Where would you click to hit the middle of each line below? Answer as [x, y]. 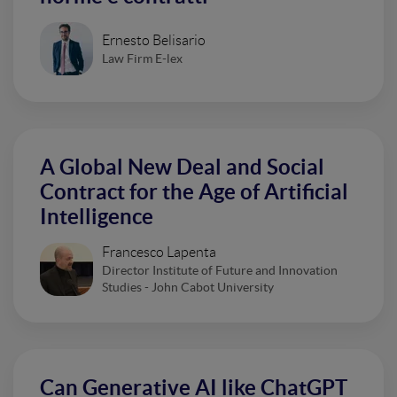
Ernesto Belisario [154, 40]
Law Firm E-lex [142, 58]
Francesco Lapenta [159, 252]
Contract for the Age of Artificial [194, 192]
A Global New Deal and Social [182, 167]
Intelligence [97, 217]
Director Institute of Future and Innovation [220, 270]
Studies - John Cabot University [188, 287]
